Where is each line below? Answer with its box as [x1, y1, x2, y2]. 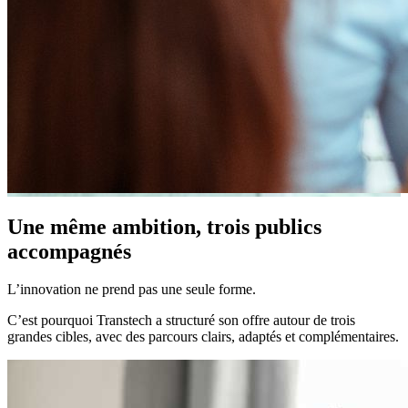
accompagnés [7, 239, 131, 263]
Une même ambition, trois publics [7, 214, 321, 239]
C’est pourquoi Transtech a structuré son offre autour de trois [7, 312, 355, 329]
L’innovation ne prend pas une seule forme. [7, 281, 256, 298]
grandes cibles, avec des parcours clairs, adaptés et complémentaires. [7, 329, 399, 345]
